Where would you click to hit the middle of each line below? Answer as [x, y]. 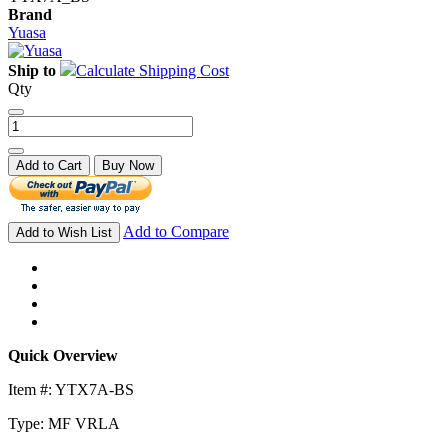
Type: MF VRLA [64, 423]
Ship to [32, 70]
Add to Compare [176, 231]
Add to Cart [49, 165]
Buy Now [128, 165]
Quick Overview [63, 355]
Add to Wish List [64, 232]
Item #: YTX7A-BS [71, 389]
